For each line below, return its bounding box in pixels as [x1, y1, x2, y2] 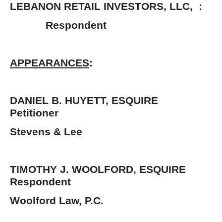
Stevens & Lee [10, 126, 82, 137]
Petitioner [10, 107, 58, 118]
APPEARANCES [10, 57, 89, 68]
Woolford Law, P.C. [10, 195, 104, 206]
